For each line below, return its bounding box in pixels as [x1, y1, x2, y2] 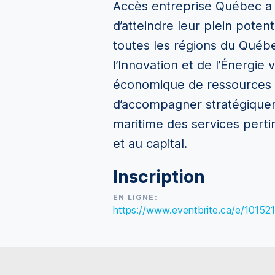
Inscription [113, 166, 205, 187]
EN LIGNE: [113, 193, 158, 202]
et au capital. [113, 136, 187, 151]
